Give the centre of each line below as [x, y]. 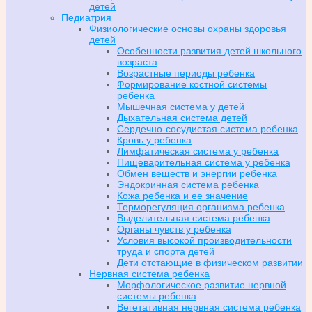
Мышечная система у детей [181, 106]
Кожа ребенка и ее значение [182, 195]
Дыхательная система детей [182, 117]
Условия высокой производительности [204, 240]
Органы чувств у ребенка [174, 229]
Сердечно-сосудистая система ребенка [208, 128]
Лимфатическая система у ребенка [198, 151]
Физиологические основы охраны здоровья [188, 28]
